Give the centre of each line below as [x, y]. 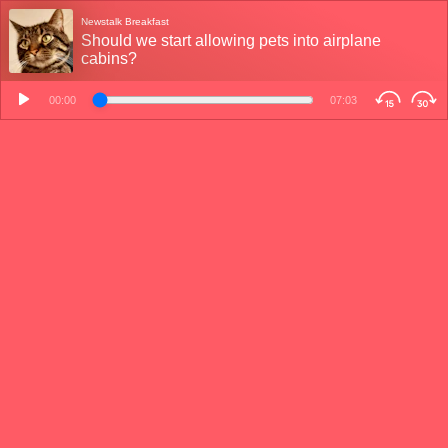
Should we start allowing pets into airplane [231, 40]
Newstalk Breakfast [125, 21]
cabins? [109, 58]
